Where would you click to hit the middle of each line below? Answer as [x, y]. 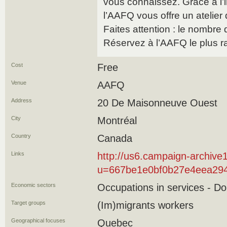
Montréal [117, 121]
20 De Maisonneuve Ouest [157, 103]
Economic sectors [33, 185]
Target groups [28, 203]
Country [21, 136]
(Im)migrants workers [145, 205]
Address [22, 100]
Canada [115, 138]
